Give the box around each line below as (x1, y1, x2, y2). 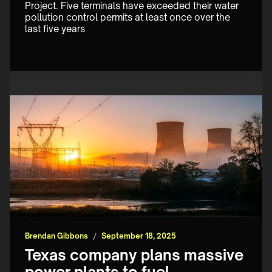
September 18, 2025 (101, 231, 176, 241)
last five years (25, 23, 85, 35)
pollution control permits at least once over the (25, 12, 233, 24)
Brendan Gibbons (25, 231, 88, 241)
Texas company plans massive (25, 246, 243, 265)
